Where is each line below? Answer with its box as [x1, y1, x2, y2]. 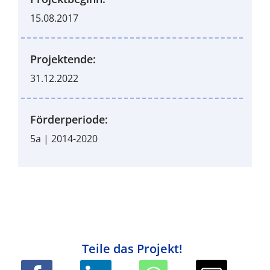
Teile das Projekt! [81, 240, 183, 257]
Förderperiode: [30, 112, 108, 127]
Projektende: [30, 52, 96, 66]
